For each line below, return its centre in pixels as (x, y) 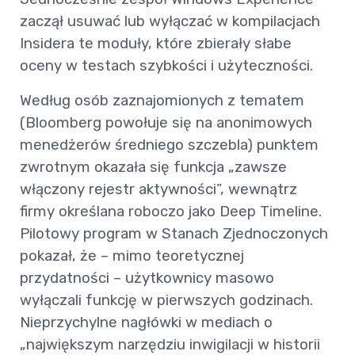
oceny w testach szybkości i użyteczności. (166, 66)
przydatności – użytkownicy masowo (147, 278)
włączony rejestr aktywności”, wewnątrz (158, 189)
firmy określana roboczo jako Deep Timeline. (171, 212)
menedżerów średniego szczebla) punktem (169, 145)
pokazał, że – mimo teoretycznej (132, 256)
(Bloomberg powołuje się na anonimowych (166, 123)
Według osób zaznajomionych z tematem (162, 101)
